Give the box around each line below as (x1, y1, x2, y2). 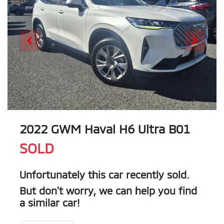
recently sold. (123, 168, 189, 181)
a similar (19, 196, 62, 209)
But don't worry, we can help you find (19, 184, 197, 197)
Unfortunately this (19, 168, 108, 181)
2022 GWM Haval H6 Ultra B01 (19, 121, 190, 136)
